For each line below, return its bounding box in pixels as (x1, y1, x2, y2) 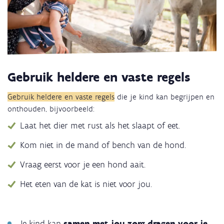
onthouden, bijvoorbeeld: (7, 104, 94, 114)
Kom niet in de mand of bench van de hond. (20, 139, 186, 151)
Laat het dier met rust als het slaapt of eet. (20, 120, 180, 131)
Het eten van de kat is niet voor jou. (20, 178, 152, 190)
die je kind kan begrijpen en (114, 92, 214, 102)
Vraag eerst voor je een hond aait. (20, 159, 145, 170)
